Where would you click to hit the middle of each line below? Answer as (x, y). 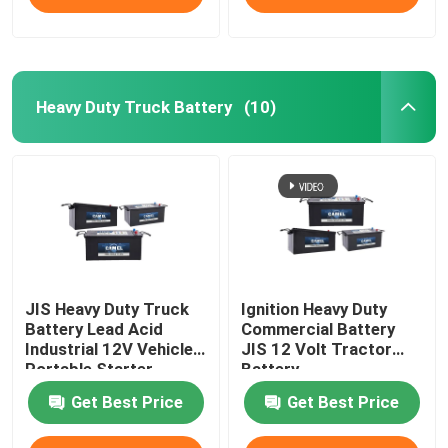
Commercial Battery (318, 329)
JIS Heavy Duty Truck (107, 309)
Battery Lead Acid (94, 329)
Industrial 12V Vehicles (114, 349)
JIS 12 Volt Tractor (317, 349)
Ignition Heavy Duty (314, 309)
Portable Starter (89, 369)
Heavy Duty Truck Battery (133, 106)
